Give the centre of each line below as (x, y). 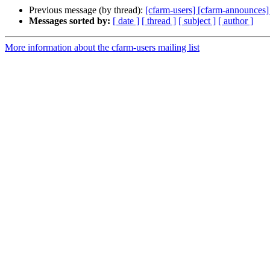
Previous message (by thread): (87, 10)
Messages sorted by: (70, 21)
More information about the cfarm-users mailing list (102, 48)
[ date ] (126, 21)
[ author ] (236, 21)
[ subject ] (197, 21)
